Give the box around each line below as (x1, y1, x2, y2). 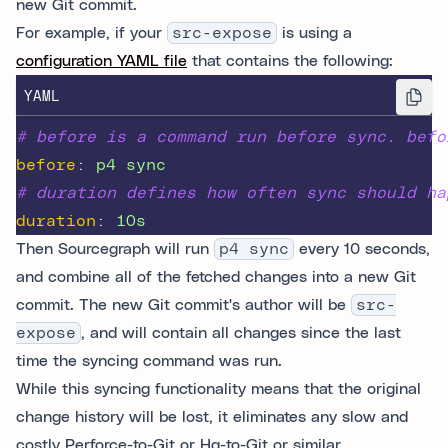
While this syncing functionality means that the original (16, 381, 421, 397)
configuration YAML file (16, 53, 187, 69)
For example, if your (16, 25, 167, 41)
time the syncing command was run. (16, 353, 282, 369)
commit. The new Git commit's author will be (16, 297, 351, 313)
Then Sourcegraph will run (16, 241, 214, 257)
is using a (277, 25, 352, 41)
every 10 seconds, (294, 241, 430, 257)
